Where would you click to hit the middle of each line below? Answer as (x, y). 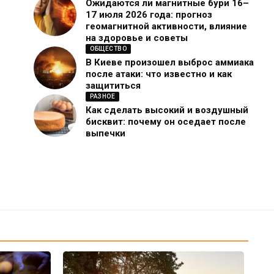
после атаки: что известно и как (159, 74)
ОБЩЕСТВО (109, 49)
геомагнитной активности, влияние (167, 27)
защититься (113, 86)
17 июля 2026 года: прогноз (149, 15)
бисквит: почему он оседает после (166, 122)
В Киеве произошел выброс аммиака (170, 63)
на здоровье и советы (137, 38)
